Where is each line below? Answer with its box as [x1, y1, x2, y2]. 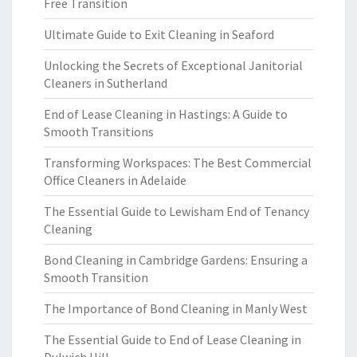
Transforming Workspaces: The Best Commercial [44, 155, 312, 171]
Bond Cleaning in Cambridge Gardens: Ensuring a [44, 252, 308, 268]
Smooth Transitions [44, 124, 154, 139]
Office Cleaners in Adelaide [44, 172, 186, 188]
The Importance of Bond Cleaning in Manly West [44, 300, 308, 316]
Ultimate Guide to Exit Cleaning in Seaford [44, 26, 274, 42]
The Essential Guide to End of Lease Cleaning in [44, 331, 301, 347]
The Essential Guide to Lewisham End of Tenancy [44, 203, 309, 219]
